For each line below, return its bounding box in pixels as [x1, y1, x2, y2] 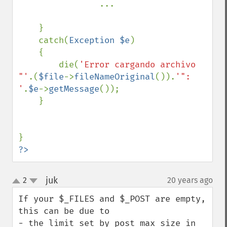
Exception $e [69, 35, 130, 46]
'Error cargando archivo [79, 59, 196, 70]
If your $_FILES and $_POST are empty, [18, 194, 206, 204]
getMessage [49, 84, 99, 94]
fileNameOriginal [74, 71, 155, 82]
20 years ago [167, 175, 213, 185]
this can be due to [18, 206, 109, 216]
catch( [39, 35, 69, 46]
